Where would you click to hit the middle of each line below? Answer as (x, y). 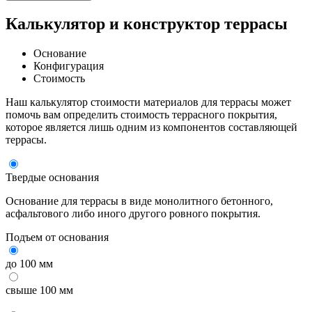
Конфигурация (69, 65)
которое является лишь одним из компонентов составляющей (151, 127)
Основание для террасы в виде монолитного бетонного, (139, 201)
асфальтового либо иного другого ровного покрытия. (133, 213)
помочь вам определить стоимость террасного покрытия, (141, 114)
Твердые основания (52, 177)
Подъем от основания (57, 237)
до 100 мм (29, 263)
